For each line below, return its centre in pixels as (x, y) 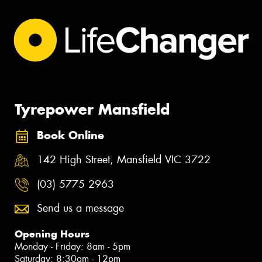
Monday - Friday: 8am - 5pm (73, 247)
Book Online (70, 135)
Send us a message (80, 208)
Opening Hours (52, 234)
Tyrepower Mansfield (92, 109)
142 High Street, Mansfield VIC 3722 (124, 160)
